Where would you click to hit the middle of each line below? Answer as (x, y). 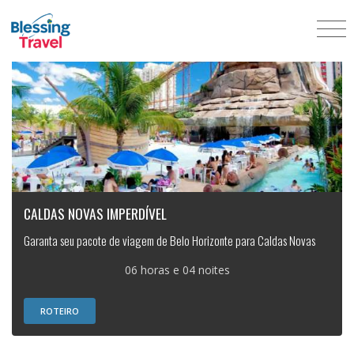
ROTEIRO (59, 311)
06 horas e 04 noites (177, 270)
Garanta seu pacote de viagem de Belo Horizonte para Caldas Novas (169, 241)
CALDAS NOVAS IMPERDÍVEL (95, 214)
